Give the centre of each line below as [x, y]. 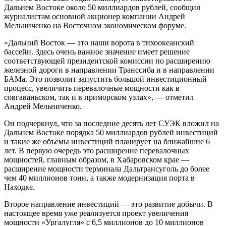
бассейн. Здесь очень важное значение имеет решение [97, 52]
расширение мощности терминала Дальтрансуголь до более [107, 169]
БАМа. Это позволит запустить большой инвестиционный [105, 79]
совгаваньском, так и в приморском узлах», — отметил [99, 97]
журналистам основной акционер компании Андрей [95, 17]
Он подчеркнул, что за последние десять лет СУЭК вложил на [111, 124]
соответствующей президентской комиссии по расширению [107, 61]
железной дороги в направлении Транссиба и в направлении [109, 70]
